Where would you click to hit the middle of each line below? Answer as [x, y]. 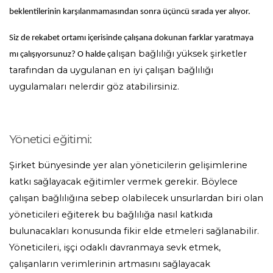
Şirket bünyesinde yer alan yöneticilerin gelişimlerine [128, 165]
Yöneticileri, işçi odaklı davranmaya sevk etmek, [115, 247]
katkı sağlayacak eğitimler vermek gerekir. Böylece [123, 181]
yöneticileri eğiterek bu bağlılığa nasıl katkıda [111, 214]
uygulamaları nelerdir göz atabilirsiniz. [95, 86]
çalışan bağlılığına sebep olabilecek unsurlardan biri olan [136, 198]
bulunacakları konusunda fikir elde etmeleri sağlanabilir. [134, 231]
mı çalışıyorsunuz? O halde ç [60, 54]
